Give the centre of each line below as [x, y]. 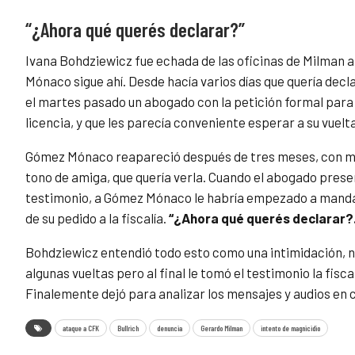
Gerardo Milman [221, 328]
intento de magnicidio [290, 328]
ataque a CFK [81, 328]
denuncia [170, 328]
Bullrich [128, 328]
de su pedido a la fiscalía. [97, 218]
